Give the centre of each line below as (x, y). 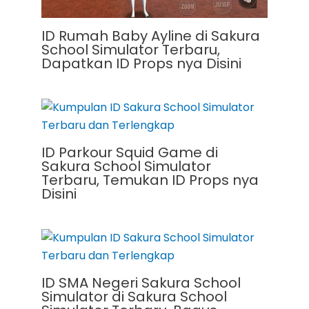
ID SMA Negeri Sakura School (141, 283)
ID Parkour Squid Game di (130, 153)
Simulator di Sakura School (134, 297)
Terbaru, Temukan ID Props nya (150, 180)
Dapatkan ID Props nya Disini (141, 64)
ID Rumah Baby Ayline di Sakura (151, 36)
